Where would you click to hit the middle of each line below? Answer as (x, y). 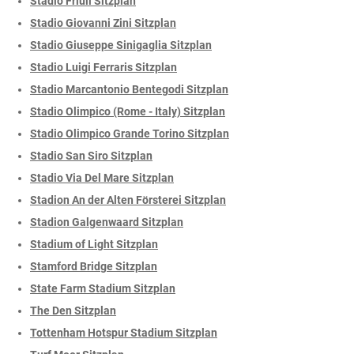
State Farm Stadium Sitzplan (103, 289)
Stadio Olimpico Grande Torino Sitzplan (130, 134)
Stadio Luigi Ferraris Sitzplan (104, 68)
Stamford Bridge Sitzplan (94, 267)
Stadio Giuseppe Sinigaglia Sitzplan (121, 45)
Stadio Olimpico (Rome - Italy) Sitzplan (128, 112)
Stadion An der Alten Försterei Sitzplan (128, 200)
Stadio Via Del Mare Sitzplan (102, 178)
